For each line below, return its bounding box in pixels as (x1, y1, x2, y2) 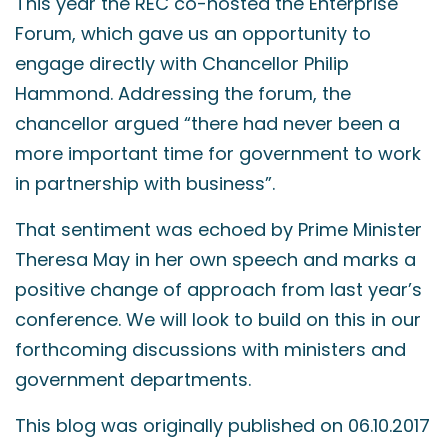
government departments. (15, 367, 251, 392)
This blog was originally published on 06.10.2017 (15, 413, 430, 438)
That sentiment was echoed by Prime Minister (15, 217, 422, 242)
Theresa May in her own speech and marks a (15, 247, 416, 272)
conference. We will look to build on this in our (15, 307, 421, 332)
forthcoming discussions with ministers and (15, 337, 406, 362)
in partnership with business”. (15, 171, 275, 196)
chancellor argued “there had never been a (15, 111, 400, 136)
